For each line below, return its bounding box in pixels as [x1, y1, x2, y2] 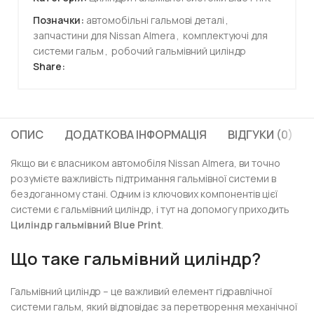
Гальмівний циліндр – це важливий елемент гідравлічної [11, 285, 273, 298]
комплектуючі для [183, 29, 268, 42]
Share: [33, 60, 65, 73]
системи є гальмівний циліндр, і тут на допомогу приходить [11, 203, 290, 216]
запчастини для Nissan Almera [33, 29, 175, 42]
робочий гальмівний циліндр [111, 44, 246, 57]
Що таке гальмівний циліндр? [11, 247, 261, 270]
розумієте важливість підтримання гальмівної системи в [11, 172, 277, 185]
